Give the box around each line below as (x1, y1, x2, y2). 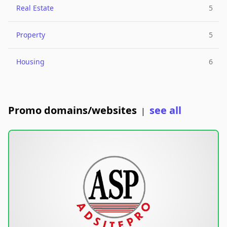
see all (149, 103, 181, 117)
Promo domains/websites (8, 103, 137, 117)
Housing (16, 57, 45, 66)
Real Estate (16, 3, 54, 13)
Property (16, 30, 45, 40)
